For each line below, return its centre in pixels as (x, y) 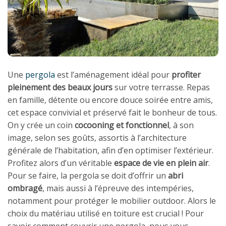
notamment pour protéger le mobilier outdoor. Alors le (112, 201)
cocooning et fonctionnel (122, 125)
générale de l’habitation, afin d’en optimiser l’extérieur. (110, 151)
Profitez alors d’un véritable (61, 163)
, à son (181, 125)
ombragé (25, 188)
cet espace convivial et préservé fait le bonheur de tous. (112, 113)
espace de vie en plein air (161, 163)
